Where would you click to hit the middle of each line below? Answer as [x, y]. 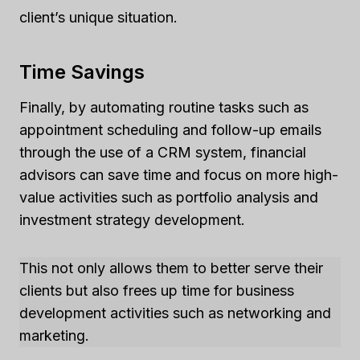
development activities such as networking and [175, 313]
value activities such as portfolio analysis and [169, 197]
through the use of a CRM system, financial [163, 152]
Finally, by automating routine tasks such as [164, 107]
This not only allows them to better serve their [171, 268]
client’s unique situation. [98, 17]
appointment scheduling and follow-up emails [170, 129]
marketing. [54, 335]
